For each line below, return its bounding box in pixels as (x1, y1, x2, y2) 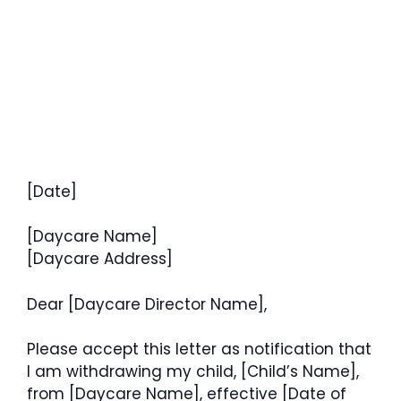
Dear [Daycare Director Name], (27, 293, 267, 315)
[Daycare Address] (27, 248, 173, 269)
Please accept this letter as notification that (27, 338, 371, 360)
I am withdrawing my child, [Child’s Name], (27, 361, 359, 382)
